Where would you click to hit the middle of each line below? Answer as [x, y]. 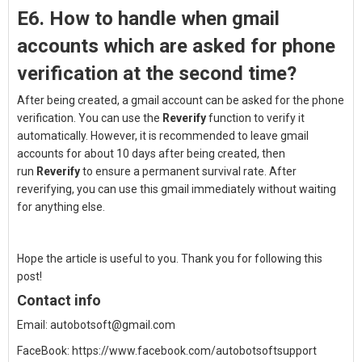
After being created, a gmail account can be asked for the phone [181, 100]
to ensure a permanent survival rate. [173, 171]
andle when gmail [204, 19]
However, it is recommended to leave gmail [200, 136]
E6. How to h [73, 19]
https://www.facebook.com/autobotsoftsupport [194, 351]
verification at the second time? [157, 74]
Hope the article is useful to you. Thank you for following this [170, 259]
